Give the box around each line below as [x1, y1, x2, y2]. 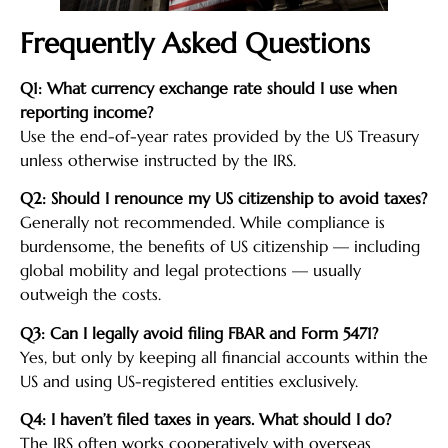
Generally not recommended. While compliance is [20, 212, 385, 233]
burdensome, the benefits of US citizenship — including [20, 236, 420, 257]
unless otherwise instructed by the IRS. [20, 149, 296, 170]
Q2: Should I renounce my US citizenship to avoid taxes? [20, 188, 427, 209]
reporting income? [20, 101, 153, 122]
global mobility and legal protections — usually [20, 260, 361, 281]
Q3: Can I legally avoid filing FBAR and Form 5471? [20, 322, 378, 343]
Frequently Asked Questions [20, 25, 370, 61]
